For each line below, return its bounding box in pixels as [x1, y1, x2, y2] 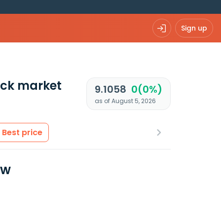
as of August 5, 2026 [94, 97, 156, 105]
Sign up [181, 23, 207, 33]
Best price [2, 127, 42, 138]
